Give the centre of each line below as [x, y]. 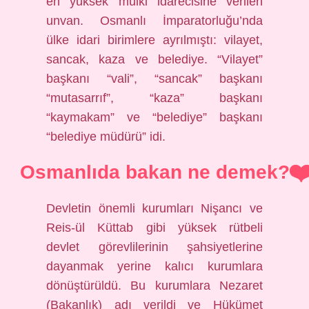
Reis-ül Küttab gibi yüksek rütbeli [154, 228]
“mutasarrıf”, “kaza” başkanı [154, 98]
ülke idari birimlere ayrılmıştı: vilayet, [154, 40]
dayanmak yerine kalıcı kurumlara [154, 266]
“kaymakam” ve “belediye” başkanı [154, 117]
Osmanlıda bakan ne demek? [154, 172]
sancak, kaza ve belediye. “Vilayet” [154, 59]
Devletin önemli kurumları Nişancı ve [154, 208]
